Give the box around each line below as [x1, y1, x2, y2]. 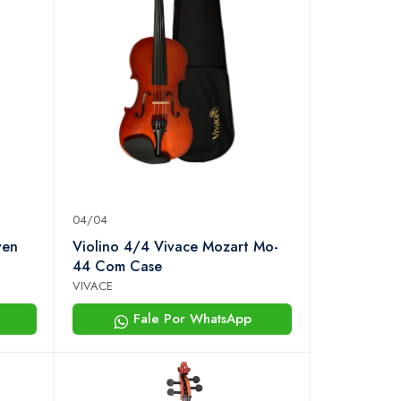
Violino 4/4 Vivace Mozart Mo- [73, 236, 278, 258]
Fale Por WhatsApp [128, 309, 252, 329]
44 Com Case [73, 256, 162, 277]
